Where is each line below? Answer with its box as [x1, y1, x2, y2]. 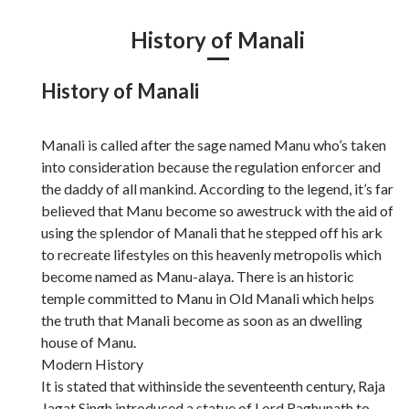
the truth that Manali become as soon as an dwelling [41, 310, 362, 329]
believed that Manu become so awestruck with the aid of [41, 201, 393, 219]
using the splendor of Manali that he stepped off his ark [41, 223, 383, 241]
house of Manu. [41, 332, 136, 351]
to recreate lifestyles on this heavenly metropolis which [41, 245, 382, 263]
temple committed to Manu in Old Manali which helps [41, 288, 374, 307]
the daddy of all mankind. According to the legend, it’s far [41, 179, 393, 197]
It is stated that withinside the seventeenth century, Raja [41, 376, 385, 394]
